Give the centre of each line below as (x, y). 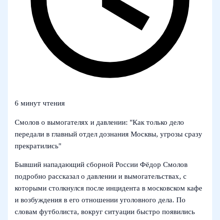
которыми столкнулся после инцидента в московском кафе (109, 188)
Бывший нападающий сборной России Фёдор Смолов (101, 165)
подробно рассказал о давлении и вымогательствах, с (101, 177)
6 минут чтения (40, 103)
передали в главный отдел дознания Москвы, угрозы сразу (109, 134)
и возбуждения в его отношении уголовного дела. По (100, 200)
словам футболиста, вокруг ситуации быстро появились (105, 212)
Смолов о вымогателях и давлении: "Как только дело (100, 122)
